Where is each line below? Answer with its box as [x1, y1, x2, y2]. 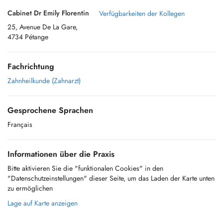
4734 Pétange [7, 32, 48, 42]
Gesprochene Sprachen [7, 105, 93, 116]
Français [7, 119, 32, 129]
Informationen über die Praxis [7, 148, 114, 160]
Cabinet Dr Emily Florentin [7, 8, 89, 18]
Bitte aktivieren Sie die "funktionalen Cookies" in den [7, 163, 163, 173]
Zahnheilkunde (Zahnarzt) [7, 76, 81, 86]
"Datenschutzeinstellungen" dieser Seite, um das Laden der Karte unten [7, 173, 215, 183]
